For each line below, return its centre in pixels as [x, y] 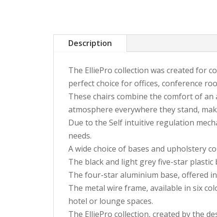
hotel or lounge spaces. [110, 201]
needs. [80, 136]
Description [90, 43]
